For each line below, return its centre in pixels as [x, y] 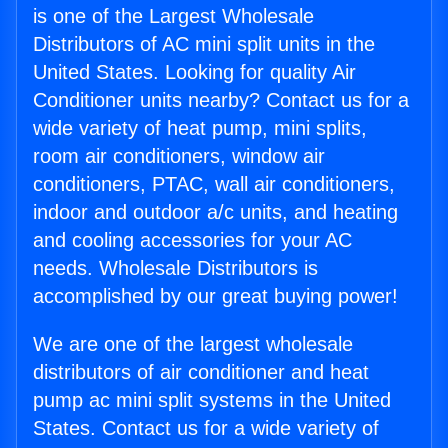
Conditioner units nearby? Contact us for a [221, 100]
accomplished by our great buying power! [215, 296]
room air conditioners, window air [179, 156]
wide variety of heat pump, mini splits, [200, 128]
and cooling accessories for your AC [192, 240]
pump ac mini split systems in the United [212, 400]
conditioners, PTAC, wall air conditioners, [214, 184]
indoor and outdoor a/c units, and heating [215, 212]
